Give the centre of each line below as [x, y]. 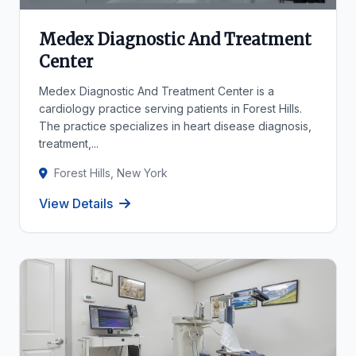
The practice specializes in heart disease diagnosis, [175, 126]
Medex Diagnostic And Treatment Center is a [157, 91]
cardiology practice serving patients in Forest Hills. [170, 108]
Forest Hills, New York [111, 173]
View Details [76, 203]
